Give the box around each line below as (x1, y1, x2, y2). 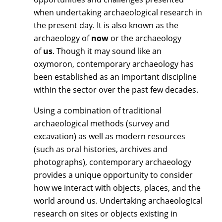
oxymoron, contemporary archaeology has (34, 58, 194, 69)
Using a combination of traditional (34, 105, 162, 116)
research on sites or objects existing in (34, 208, 177, 219)
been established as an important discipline (34, 71, 197, 82)
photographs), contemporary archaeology (34, 156, 191, 167)
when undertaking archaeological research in (34, 6, 202, 18)
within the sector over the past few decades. (34, 84, 198, 95)
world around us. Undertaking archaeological (34, 195, 203, 206)
